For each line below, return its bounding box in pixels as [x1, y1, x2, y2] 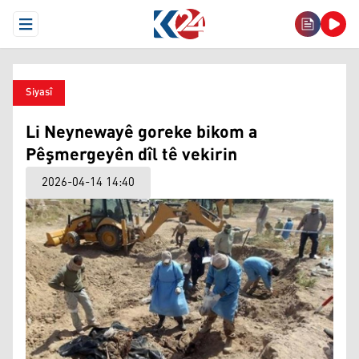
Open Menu [24, 18, 84, 42]
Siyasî [26, 83, 52, 103]
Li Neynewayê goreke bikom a [26, 116, 257, 150]
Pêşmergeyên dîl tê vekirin [26, 139, 237, 172]
